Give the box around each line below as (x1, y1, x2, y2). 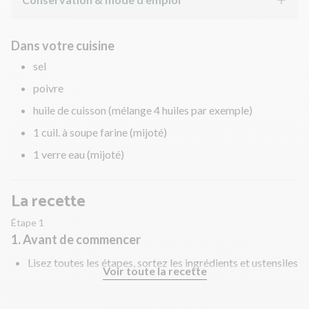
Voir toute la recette (102, 263, 207, 277)
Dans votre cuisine (11, 37, 114, 53)
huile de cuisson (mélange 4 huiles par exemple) (33, 103, 252, 117)
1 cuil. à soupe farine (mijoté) (33, 125, 167, 139)
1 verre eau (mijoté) (33, 147, 124, 161)
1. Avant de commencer (11, 231, 141, 247)
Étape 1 (11, 216, 44, 228)
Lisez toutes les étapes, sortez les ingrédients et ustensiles (28, 255, 298, 269)
